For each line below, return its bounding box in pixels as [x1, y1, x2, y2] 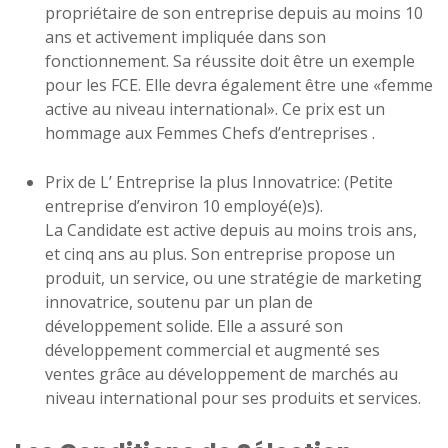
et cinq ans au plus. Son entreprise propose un [45, 243, 395, 265]
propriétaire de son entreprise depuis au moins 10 [45, 2, 423, 24]
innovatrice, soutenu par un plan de [45, 291, 313, 313]
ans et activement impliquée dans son [45, 26, 326, 48]
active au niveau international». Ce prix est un [45, 98, 385, 120]
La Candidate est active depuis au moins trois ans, [45, 219, 417, 241]
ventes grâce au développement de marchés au [45, 363, 398, 385]
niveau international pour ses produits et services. [45, 387, 421, 409]
